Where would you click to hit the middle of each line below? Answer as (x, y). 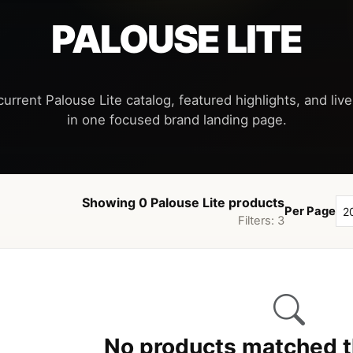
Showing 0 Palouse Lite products (183, 203)
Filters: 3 (261, 221)
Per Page (310, 212)
